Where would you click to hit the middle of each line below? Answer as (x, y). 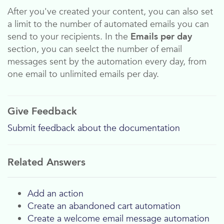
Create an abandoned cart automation (104, 206)
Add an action (55, 194)
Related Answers (46, 162)
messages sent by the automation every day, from (107, 62)
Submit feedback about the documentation (94, 128)
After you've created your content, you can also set (110, 12)
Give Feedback (42, 111)
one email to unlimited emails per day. (83, 74)
